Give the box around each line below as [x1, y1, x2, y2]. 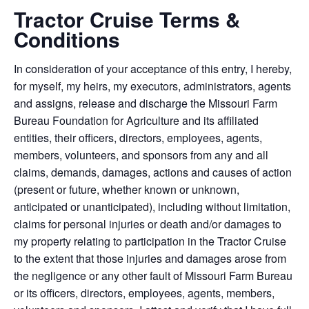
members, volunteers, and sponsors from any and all [14, 147, 268, 163]
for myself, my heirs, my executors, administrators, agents [14, 78, 291, 94]
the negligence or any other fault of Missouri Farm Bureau [14, 268, 292, 283]
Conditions [14, 25, 120, 54]
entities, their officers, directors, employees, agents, [14, 130, 262, 146]
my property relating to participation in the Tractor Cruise [14, 233, 286, 249]
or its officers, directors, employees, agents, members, [14, 285, 275, 301]
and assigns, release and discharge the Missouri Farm [14, 95, 277, 111]
